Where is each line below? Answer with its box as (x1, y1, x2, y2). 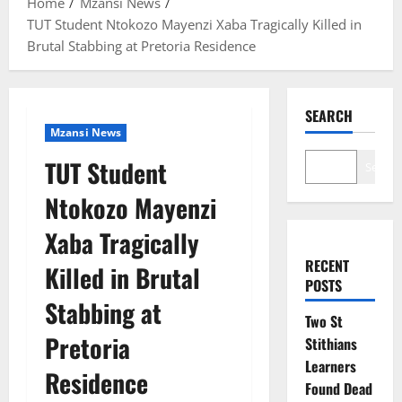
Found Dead (304, 377, 372, 399)
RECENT (304, 254, 349, 276)
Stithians (304, 332, 357, 354)
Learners (304, 354, 356, 377)
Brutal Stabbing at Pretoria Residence (27, 36, 256, 55)
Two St (304, 310, 343, 332)
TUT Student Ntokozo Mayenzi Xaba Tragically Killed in (27, 14, 362, 33)
